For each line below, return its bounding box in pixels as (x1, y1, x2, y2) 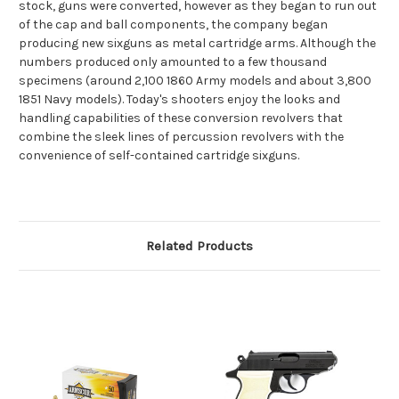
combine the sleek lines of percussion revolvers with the (19, 129, 344, 145)
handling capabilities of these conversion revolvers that (19, 110, 343, 126)
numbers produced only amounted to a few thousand (19, 54, 327, 70)
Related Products (146, 238, 253, 255)
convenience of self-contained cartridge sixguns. (19, 148, 299, 164)
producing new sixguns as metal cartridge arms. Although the (19, 36, 376, 52)
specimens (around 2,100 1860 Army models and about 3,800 (19, 73, 371, 89)
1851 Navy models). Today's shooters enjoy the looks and (19, 92, 340, 108)
